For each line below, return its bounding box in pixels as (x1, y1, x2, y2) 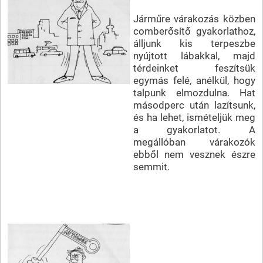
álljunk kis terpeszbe (133, 37, 255, 49)
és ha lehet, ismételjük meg (133, 111, 255, 123)
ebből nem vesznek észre (133, 148, 255, 160)
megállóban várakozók (133, 136, 255, 148)
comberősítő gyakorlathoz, (133, 25, 255, 37)
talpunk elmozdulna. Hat (133, 86, 255, 99)
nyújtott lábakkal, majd (133, 49, 255, 62)
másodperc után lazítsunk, (133, 99, 255, 111)
